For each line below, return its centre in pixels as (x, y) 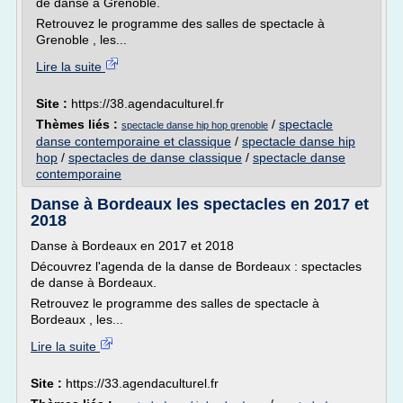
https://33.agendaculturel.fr (142, 383)
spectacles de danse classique (155, 157)
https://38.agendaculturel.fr (148, 103)
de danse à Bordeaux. (94, 282)
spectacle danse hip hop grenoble (195, 125)
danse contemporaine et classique (134, 141)
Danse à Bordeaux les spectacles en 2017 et (200, 204)
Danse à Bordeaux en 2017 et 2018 (132, 246)
